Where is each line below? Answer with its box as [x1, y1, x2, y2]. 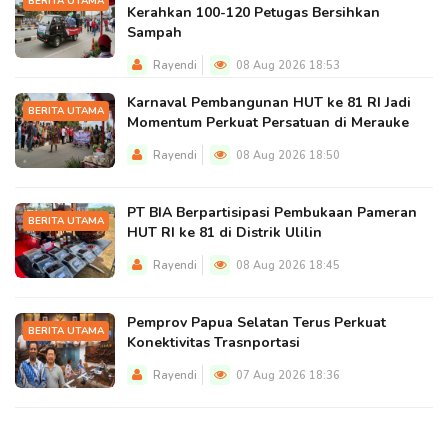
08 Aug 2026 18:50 [233, 148, 340, 163]
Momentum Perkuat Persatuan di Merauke [127, 113, 409, 132]
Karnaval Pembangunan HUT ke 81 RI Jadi [127, 93, 411, 112]
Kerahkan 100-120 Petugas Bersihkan [127, 3, 380, 22]
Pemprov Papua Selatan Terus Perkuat [127, 313, 386, 332]
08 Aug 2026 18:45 [233, 258, 340, 273]
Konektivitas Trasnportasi [127, 333, 300, 352]
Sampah [127, 23, 182, 42]
